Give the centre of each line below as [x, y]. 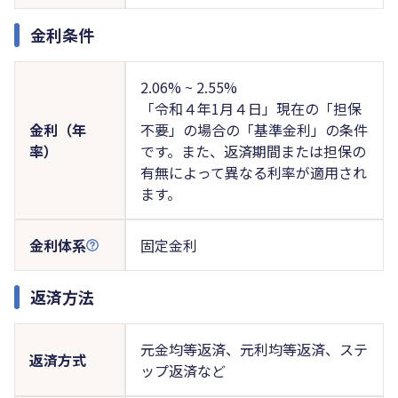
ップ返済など [183, 370]
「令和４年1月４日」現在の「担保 [251, 108]
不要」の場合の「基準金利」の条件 [254, 129]
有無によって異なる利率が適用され [253, 172]
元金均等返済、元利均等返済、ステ [254, 349]
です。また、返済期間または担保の [253, 151]
